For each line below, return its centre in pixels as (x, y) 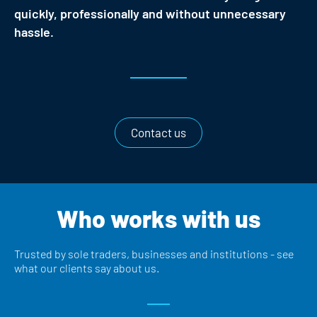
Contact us (158, 133)
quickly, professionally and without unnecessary (150, 14)
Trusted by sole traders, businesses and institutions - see (154, 254)
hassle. (34, 32)
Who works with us (158, 219)
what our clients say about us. (87, 268)
